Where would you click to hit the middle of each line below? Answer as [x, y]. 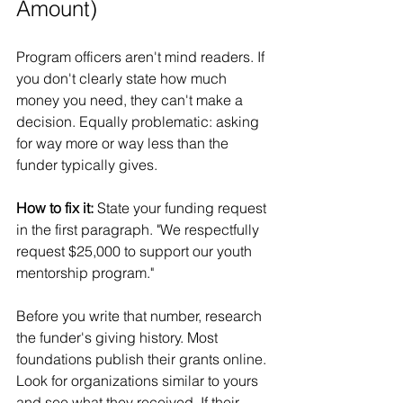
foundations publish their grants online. [143, 358]
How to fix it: [55, 207]
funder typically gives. [87, 164]
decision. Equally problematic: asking [139, 121]
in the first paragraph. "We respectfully [139, 229]
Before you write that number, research [141, 315]
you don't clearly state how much [123, 78]
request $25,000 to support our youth [136, 251]
